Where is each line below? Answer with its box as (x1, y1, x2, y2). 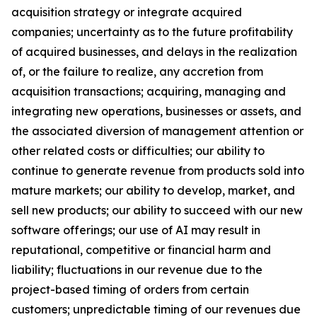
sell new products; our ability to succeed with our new (11, 203, 303, 217)
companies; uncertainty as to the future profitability (11, 25, 293, 39)
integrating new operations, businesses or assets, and (11, 104, 301, 118)
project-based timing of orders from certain (11, 282, 249, 296)
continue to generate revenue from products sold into (11, 163, 304, 178)
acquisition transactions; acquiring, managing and (11, 84, 286, 98)
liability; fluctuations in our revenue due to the (11, 263, 263, 277)
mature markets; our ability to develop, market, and (11, 183, 295, 197)
